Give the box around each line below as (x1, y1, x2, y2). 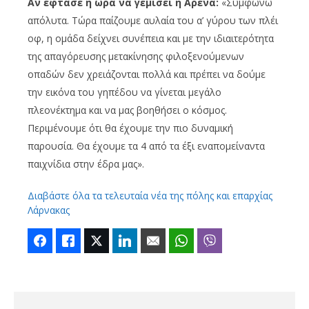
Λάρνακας (28, 203, 70, 217)
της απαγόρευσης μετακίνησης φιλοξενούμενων (28, 49, 244, 63)
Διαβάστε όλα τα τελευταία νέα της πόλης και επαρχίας (28, 188, 272, 202)
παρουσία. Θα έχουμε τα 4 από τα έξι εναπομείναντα (28, 139, 265, 152)
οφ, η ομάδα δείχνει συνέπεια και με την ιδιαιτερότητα (28, 31, 274, 45)
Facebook (52, 234, 93, 247)
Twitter (109, 234, 137, 247)
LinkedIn (137, 234, 172, 247)
